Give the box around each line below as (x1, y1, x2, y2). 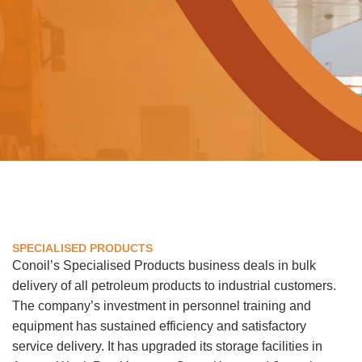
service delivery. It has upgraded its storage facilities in (12, 339, 322, 353)
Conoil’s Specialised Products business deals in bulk (12, 258, 316, 272)
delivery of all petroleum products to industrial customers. (12, 278, 336, 293)
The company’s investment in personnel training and (12, 298, 311, 313)
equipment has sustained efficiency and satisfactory (12, 318, 306, 333)
